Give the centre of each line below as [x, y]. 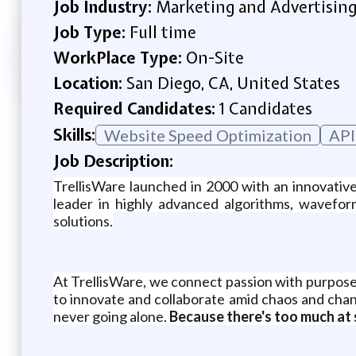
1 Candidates [265, 108]
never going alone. [111, 316]
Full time [163, 32]
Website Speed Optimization [207, 135]
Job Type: [91, 32]
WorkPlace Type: [119, 57]
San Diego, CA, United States [233, 83]
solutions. [83, 221]
